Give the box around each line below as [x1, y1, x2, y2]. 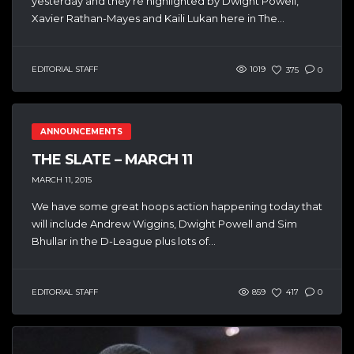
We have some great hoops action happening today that [32, 199, 322, 213]
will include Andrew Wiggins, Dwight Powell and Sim [32, 217, 297, 230]
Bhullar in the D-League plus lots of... [32, 234, 216, 247]
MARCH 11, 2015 [32, 174, 92, 185]
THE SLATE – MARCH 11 [32, 151, 193, 169]
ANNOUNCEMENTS [40, 126, 122, 137]
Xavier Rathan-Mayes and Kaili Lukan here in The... [32, 12, 284, 25]
